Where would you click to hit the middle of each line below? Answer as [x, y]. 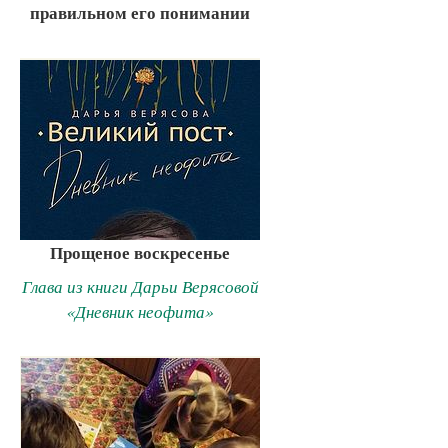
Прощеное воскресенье [140, 253]
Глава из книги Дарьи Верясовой [140, 286]
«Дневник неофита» [140, 311]
